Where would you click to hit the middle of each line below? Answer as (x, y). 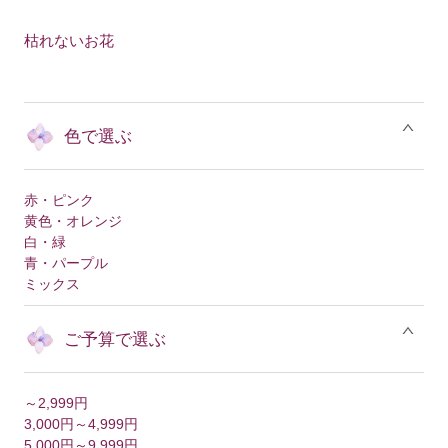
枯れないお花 (69, 41)
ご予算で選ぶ (115, 339)
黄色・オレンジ (73, 221)
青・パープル (66, 263)
